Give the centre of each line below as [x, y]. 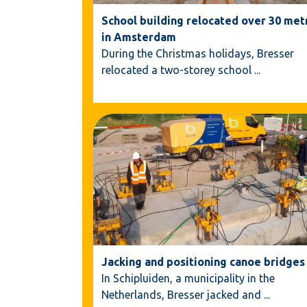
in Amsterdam [139, 37]
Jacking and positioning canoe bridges [203, 261]
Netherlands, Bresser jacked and [183, 294]
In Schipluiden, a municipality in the [188, 278]
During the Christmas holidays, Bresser [198, 53]
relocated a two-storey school [178, 70]
